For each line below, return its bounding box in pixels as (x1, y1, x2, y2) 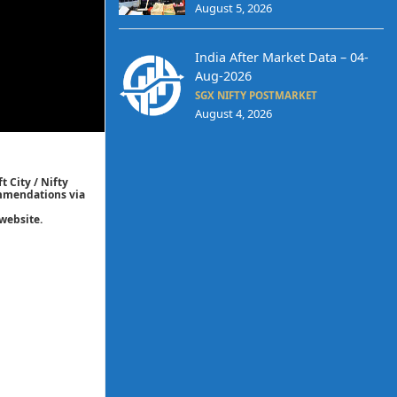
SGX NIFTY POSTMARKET (194, 89, 317, 103)
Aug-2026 (194, 67, 252, 85)
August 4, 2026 (194, 105, 272, 122)
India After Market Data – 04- (194, 49, 369, 66)
